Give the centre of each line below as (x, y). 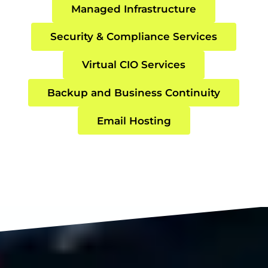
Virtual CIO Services (134, 65)
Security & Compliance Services (134, 37)
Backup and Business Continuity (134, 92)
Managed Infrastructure (134, 9)
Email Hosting (134, 121)
